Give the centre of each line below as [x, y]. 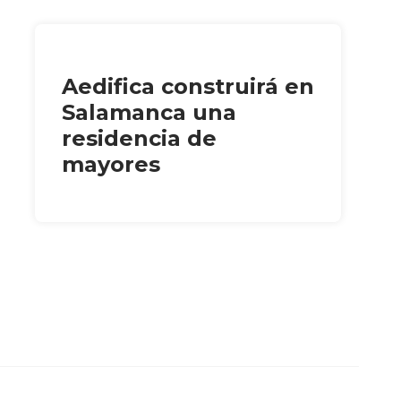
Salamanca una [149, 112]
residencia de [139, 138]
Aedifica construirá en [188, 86]
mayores [111, 164]
